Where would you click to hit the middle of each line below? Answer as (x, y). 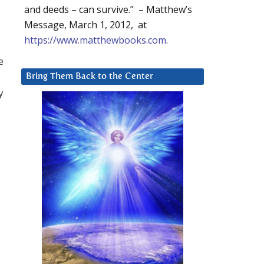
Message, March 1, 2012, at (85, 25)
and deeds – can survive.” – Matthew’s (108, 10)
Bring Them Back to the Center (90, 77)
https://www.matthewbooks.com (95, 40)
